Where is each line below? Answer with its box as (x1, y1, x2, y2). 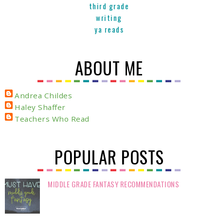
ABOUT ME (75, 55, 143, 80)
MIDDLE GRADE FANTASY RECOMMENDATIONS (48, 179, 180, 189)
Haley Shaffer (15, 102, 66, 112)
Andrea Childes (15, 91, 72, 100)
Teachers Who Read (15, 114, 90, 124)
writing (96, 12, 122, 23)
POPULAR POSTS (54, 144, 164, 169)
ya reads (94, 24, 124, 35)
